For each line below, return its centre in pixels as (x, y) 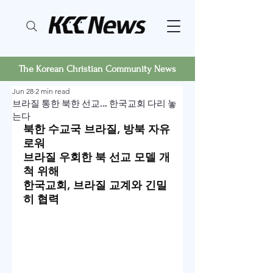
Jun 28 (23, 91)
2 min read (52, 91)
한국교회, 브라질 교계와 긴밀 (95, 185)
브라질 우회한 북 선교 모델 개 (97, 157)
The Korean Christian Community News (97, 69)
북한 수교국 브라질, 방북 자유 (97, 129)
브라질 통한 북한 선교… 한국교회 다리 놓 (94, 103)
